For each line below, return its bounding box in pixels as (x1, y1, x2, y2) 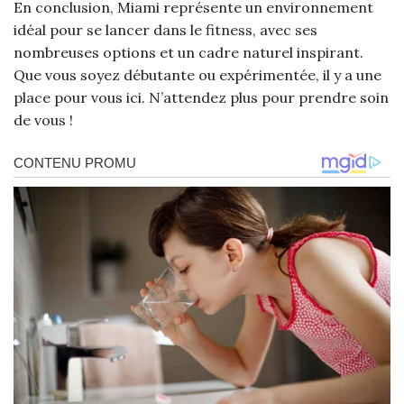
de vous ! (14, 111, 73, 130)
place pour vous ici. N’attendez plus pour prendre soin (14, 88, 389, 107)
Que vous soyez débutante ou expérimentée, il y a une (14, 66, 381, 85)
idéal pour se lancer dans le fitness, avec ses (14, 21, 317, 40)
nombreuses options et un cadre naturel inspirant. (14, 43, 363, 62)
